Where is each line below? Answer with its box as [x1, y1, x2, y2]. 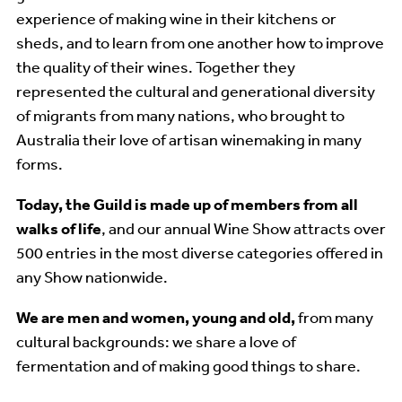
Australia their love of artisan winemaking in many [16, 128, 362, 149]
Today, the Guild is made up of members [16, 193, 301, 214]
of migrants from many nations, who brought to [16, 104, 345, 125]
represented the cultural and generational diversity [16, 80, 375, 100]
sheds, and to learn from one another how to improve [16, 31, 384, 52]
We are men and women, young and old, [16, 306, 295, 328]
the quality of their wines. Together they [16, 56, 295, 76]
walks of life [16, 217, 101, 239]
